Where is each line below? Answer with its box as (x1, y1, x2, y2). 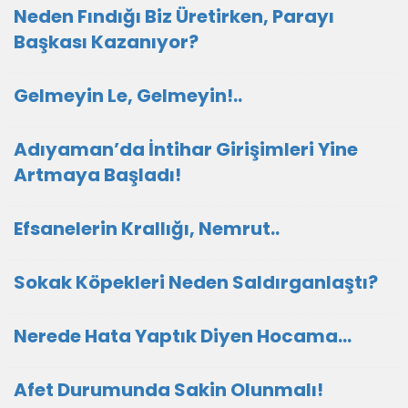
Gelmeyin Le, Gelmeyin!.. (14, 83, 242, 108)
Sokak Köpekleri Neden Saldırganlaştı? (14, 270, 378, 295)
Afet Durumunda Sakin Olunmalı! (14, 377, 323, 403)
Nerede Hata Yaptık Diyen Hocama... (14, 323, 352, 349)
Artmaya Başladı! (14, 162, 181, 188)
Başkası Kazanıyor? (14, 29, 199, 55)
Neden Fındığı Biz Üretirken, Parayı (14, 4, 334, 29)
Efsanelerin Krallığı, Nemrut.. (14, 216, 280, 241)
